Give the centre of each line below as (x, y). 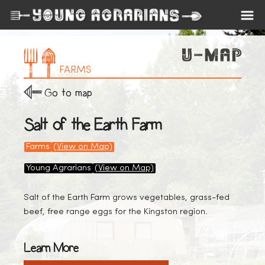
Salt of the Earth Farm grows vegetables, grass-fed (127, 198)
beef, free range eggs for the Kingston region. (116, 212)
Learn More (51, 248)
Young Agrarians (59, 168)
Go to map (68, 93)
